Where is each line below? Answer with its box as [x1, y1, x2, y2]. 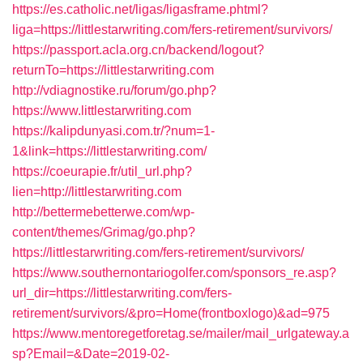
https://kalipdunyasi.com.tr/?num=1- [12, 124, 215, 138]
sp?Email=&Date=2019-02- [12, 347, 169, 361]
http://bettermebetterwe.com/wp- [12, 205, 194, 219]
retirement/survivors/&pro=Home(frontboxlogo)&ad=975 [12, 306, 330, 320]
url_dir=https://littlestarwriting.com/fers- [12, 286, 232, 300]
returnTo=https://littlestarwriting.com [12, 63, 214, 77]
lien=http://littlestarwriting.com [12, 185, 181, 199]
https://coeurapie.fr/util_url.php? [12, 164, 192, 178]
